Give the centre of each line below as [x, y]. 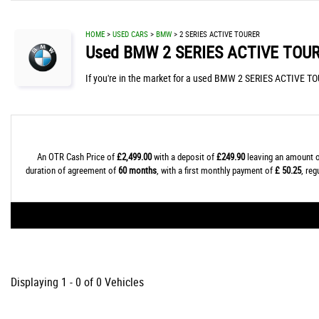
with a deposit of [184, 157]
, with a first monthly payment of [215, 170]
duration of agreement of [72, 170]
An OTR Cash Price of [77, 157]
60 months [137, 170]
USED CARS [130, 34]
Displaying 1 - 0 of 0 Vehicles [77, 282]
